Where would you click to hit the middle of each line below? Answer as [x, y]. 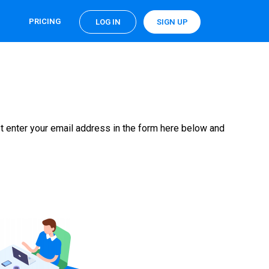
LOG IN [108, 22]
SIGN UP [172, 22]
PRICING [45, 21]
